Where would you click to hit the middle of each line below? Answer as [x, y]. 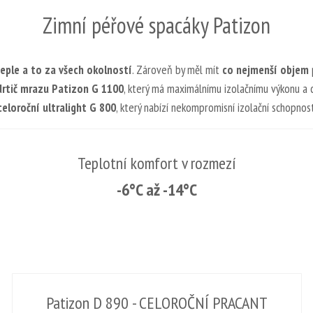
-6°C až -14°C [156, 190]
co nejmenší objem [265, 70]
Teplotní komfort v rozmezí [156, 163]
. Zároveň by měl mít [177, 70]
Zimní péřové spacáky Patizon [156, 25]
